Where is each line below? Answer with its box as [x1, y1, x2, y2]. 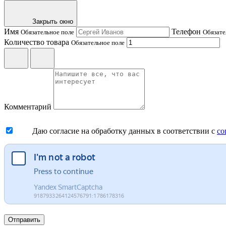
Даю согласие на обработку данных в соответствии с [32, 126, 217, 135]
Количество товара [4, 37, 71, 46]
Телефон [172, 27, 203, 36]
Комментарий [4, 102, 51, 111]
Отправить [8, 215, 40, 223]
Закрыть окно [32, 17, 73, 25]
